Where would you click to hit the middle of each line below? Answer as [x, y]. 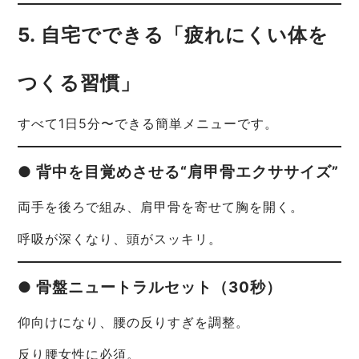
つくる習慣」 [79, 83]
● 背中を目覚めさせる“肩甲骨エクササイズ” [179, 172]
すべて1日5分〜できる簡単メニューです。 [148, 124]
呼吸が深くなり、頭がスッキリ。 [120, 239]
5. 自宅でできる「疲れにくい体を [173, 35]
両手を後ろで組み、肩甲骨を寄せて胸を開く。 [161, 207]
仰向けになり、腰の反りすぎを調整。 [134, 323]
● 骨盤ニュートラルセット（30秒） [150, 288]
